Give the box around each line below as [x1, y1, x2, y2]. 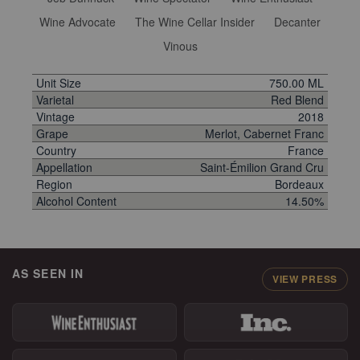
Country [36, 142, 76, 158]
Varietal [36, 92, 74, 108]
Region [36, 176, 72, 192]
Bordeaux [275, 176, 324, 192]
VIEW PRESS [272, 272, 337, 286]
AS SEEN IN [12, 265, 84, 281]
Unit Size [36, 75, 81, 91]
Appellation [36, 159, 92, 175]
